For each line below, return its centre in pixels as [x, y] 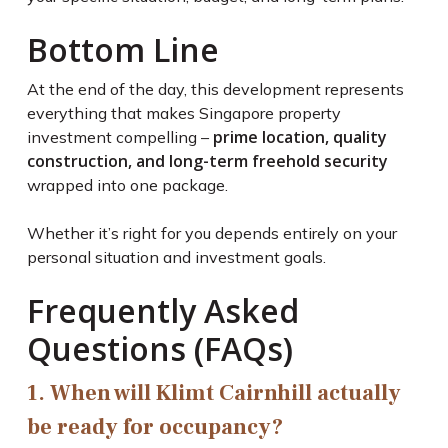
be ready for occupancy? [154, 427]
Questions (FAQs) [159, 349]
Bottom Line [122, 50]
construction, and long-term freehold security [207, 161]
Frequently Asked [162, 311]
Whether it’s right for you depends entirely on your [211, 233]
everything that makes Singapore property [183, 113]
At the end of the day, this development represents [215, 89]
